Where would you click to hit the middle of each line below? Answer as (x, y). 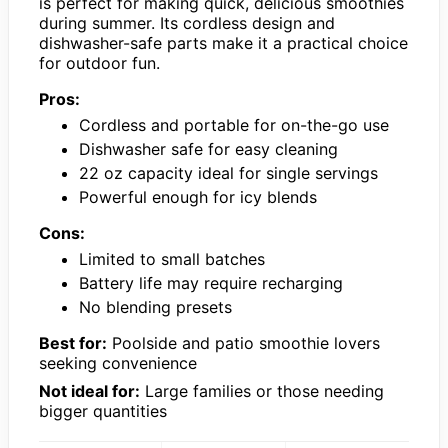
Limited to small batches (172, 259)
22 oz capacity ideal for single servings (228, 173)
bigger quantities (103, 411)
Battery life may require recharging (211, 283)
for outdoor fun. (99, 63)
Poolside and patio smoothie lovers (243, 343)
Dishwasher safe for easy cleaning (208, 149)
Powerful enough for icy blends (198, 197)
